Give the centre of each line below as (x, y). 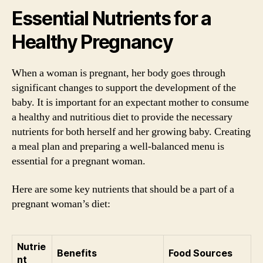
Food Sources (200, 253)
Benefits (77, 253)
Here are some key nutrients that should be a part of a (123, 189)
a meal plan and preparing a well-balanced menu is (118, 146)
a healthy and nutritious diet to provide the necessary (122, 117)
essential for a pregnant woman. (79, 161)
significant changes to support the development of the (124, 88)
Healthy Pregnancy (92, 42)
